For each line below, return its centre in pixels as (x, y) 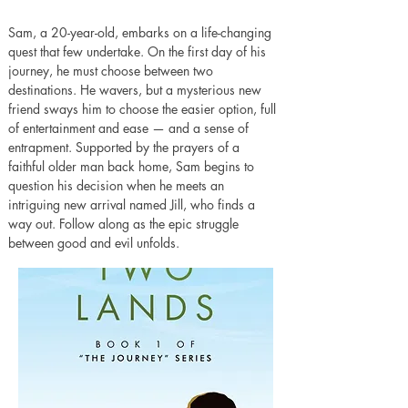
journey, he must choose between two (112, 71)
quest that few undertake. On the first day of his (139, 51)
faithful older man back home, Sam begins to (133, 166)
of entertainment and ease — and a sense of (130, 128)
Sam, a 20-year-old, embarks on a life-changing (142, 32)
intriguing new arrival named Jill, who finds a (133, 204)
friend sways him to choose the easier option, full (144, 109)
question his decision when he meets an (118, 185)
